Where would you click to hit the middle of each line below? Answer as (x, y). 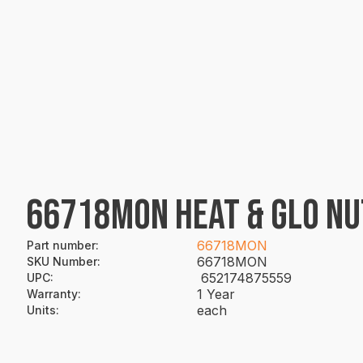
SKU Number (62, 261)
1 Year (216, 294)
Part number (61, 245)
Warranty (52, 294)
